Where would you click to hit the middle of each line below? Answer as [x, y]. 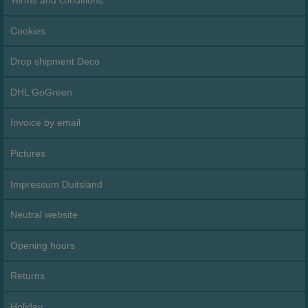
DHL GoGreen [42, 92]
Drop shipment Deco [55, 62]
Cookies [28, 31]
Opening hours [43, 245]
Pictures [28, 154]
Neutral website [44, 215]
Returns [28, 276]
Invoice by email [46, 123]
